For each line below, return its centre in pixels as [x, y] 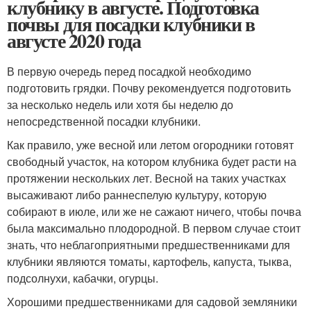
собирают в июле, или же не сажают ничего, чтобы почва [154, 211]
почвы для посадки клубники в [131, 24]
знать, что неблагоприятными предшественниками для [149, 245]
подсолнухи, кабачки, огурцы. [83, 278]
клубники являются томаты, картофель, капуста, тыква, [149, 261]
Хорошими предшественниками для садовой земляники [152, 302]
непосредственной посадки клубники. [104, 121]
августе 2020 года [74, 41]
